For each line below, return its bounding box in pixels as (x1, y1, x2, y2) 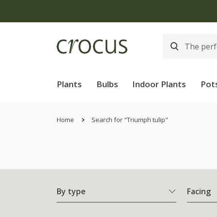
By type (57, 186, 86, 197)
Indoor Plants (132, 78, 186, 90)
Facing (187, 186, 211, 197)
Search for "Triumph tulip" (92, 115, 168, 124)
